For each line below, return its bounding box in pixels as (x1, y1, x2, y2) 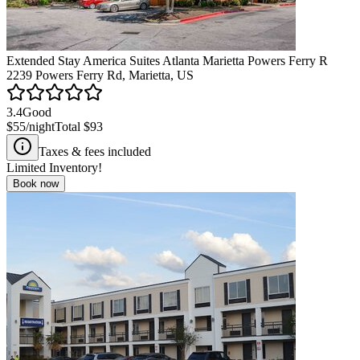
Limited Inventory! (6, 160, 102, 174)
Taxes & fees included (39, 144, 151, 158)
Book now (13, 177, 59, 190)
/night (26, 119, 55, 133)
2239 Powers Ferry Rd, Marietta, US (6, 67, 194, 82)
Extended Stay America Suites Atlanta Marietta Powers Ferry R (6, 53, 328, 67)
